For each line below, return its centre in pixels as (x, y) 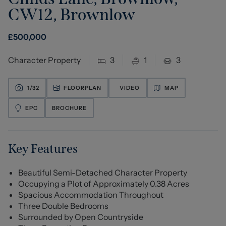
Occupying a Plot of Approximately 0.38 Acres (104, 184)
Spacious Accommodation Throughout (91, 195)
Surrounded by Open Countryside (81, 217)
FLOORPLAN (82, 88)
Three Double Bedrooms (63, 206)
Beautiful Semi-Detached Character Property (103, 173)
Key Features (43, 149)
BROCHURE (69, 108)
